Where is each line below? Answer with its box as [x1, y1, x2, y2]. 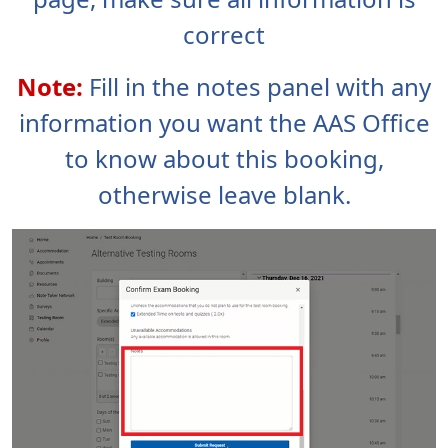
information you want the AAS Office [18, 106, 430, 140]
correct [183, 18, 265, 52]
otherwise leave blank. [97, 178, 351, 212]
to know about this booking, [64, 142, 384, 176]
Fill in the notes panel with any [89, 70, 431, 104]
